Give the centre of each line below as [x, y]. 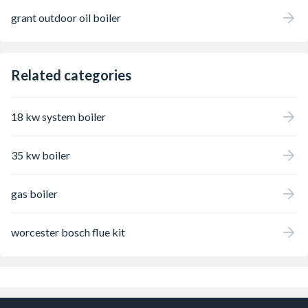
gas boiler [34, 193]
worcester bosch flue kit [68, 232]
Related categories [71, 75]
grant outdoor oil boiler [66, 17]
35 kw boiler [41, 155]
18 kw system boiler [58, 116]
